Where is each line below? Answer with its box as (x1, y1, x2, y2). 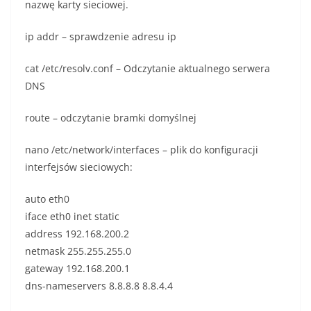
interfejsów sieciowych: (25, 160, 133, 174)
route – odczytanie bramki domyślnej (25, 111, 196, 125)
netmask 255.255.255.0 (25, 244, 131, 258)
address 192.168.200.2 (25, 227, 129, 241)
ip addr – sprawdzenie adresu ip (25, 30, 176, 44)
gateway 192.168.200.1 (25, 262, 130, 276)
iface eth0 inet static (25, 210, 119, 224)
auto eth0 (25, 192, 69, 206)
